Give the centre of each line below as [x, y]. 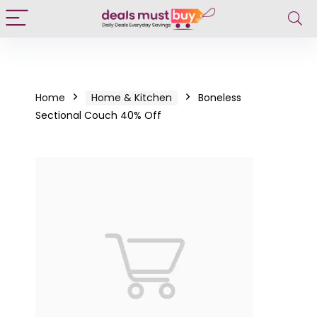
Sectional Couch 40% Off [98, 115]
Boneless [220, 98]
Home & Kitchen [132, 98]
